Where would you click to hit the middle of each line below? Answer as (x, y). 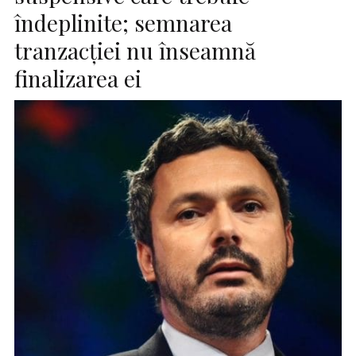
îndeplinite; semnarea (123, 22)
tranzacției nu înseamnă (135, 50)
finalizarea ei (78, 78)
